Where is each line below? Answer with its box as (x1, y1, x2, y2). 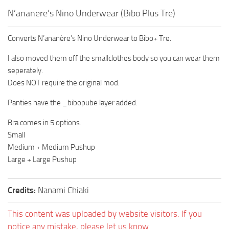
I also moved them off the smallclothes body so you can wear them (8, 54, 220, 63)
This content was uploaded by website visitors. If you (8, 209, 202, 219)
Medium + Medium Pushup (8, 143, 95, 152)
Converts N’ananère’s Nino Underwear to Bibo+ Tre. (8, 34, 171, 43)
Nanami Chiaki (38, 185, 89, 196)
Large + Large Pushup (8, 155, 77, 165)
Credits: (8, 185, 38, 196)
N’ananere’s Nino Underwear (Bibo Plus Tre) (8, 8, 175, 19)
